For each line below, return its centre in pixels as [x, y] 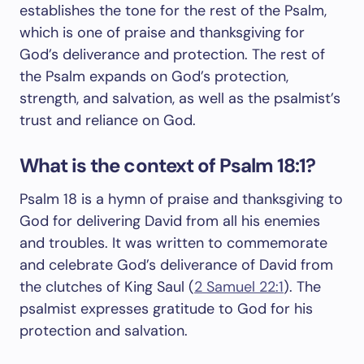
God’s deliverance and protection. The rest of [172, 54]
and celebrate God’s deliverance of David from [176, 265]
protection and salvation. [104, 331]
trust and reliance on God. [108, 120]
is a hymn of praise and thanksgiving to [210, 199]
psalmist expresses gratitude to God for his [166, 309]
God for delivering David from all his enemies [170, 221]
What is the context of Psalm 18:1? [168, 165]
